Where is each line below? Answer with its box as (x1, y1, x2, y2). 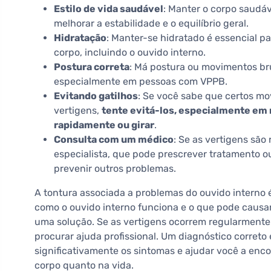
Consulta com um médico (54, 134, 174, 146)
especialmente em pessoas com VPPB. (54, 76, 227, 88)
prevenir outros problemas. (54, 163, 176, 175)
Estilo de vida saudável (54, 3, 163, 15)
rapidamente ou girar (54, 119, 154, 131)
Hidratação (54, 32, 106, 44)
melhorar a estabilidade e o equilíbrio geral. (54, 18, 249, 30)
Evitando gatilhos (54, 90, 138, 102)
